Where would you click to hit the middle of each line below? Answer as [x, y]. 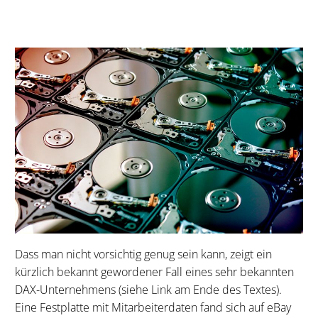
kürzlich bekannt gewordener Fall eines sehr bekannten [154, 272]
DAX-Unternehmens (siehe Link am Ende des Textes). [148, 290]
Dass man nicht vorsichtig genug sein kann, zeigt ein [143, 254]
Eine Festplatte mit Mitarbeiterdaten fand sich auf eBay [153, 308]
